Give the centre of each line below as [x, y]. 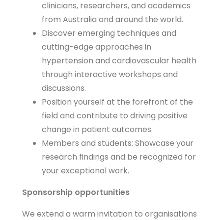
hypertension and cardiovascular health [119, 61]
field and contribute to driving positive [115, 116]
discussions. [64, 88]
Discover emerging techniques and [109, 33]
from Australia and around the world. [112, 20]
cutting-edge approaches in [96, 47]
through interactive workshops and [110, 75]
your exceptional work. [85, 171]
